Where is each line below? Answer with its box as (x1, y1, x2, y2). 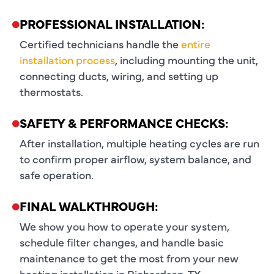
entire (181, 35, 210, 51)
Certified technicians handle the (20, 35, 181, 51)
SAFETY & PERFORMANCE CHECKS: (20, 114, 229, 131)
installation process (20, 51, 115, 67)
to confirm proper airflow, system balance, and (20, 150, 251, 166)
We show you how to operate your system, (20, 218, 229, 234)
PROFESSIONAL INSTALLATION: (20, 15, 205, 32)
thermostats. (20, 83, 83, 99)
